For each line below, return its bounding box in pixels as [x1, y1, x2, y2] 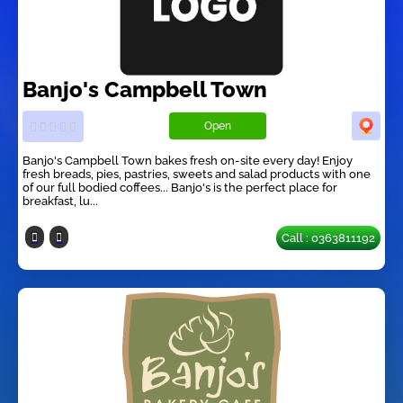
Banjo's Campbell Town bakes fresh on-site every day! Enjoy [22, 153, 353, 167]
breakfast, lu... [22, 193, 98, 208]
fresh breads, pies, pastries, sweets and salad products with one [22, 166, 371, 181]
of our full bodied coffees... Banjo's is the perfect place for [22, 180, 337, 194]
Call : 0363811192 [282, 230, 375, 245]
